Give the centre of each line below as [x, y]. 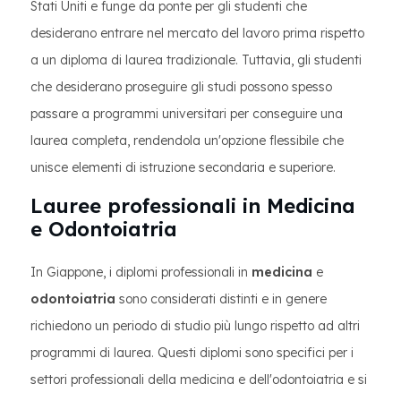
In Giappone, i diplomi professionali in [141, 272]
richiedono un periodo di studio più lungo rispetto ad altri [195, 326]
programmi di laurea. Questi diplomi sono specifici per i [192, 353]
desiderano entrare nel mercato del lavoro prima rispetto [197, 33]
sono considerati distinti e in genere [221, 299]
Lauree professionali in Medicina [193, 206]
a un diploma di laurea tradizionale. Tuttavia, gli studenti [196, 60]
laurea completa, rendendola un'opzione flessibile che [187, 141]
